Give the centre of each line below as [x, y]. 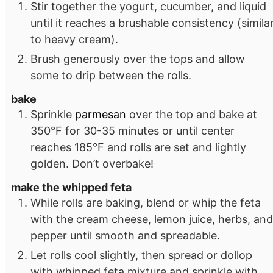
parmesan [101, 114]
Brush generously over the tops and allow [138, 58]
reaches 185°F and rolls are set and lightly [138, 147]
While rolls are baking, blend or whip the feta [146, 203]
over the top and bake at [192, 114]
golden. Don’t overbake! [92, 163]
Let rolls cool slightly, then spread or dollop [141, 255]
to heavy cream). [74, 39]
